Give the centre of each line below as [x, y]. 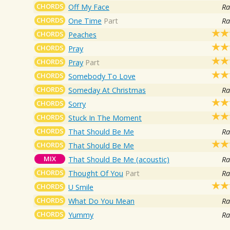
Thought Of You [96, 173]
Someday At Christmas [107, 90]
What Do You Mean [102, 201]
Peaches [83, 34]
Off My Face [89, 7]
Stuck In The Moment [105, 118]
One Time [85, 21]
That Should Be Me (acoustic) [119, 159]
